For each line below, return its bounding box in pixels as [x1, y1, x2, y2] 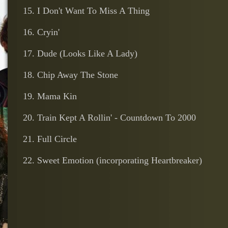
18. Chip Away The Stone [23, 70, 118, 80]
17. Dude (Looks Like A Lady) [23, 48, 137, 59]
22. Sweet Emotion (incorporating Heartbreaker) [23, 155, 202, 165]
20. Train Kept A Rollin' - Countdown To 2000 [23, 112, 196, 123]
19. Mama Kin [23, 91, 77, 101]
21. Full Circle [23, 134, 77, 144]
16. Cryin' [23, 27, 60, 37]
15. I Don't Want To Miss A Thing [23, 6, 150, 16]
